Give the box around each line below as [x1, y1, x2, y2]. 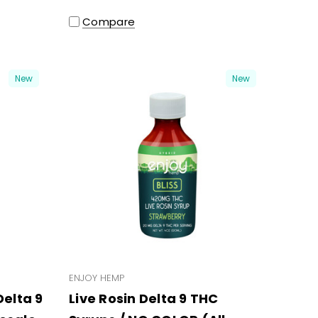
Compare [82, 13, 136, 29]
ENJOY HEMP [69, 270, 124, 285]
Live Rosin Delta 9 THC [69, 289, 219, 307]
